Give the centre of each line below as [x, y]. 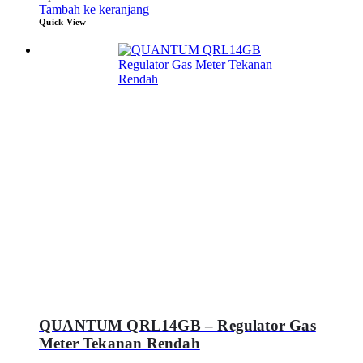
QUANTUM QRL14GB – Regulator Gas [177, 326]
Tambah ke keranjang [94, 9]
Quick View [63, 21]
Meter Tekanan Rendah [120, 344]
